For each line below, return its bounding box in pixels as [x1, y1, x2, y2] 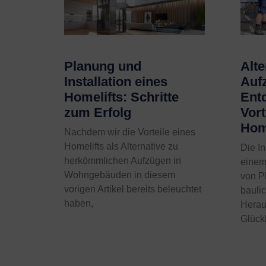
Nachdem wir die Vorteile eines [64, 127, 195, 138]
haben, [64, 198, 93, 209]
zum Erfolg [64, 105, 131, 121]
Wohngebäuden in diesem [64, 170, 175, 180]
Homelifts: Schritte [64, 90, 179, 105]
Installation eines [64, 74, 167, 90]
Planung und [64, 59, 141, 74]
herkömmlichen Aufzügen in [64, 156, 181, 166]
